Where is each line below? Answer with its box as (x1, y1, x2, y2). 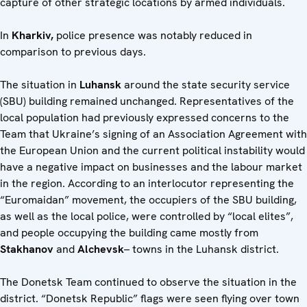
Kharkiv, (12, 28, 56, 43)
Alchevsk (77, 242, 124, 257)
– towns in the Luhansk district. (124, 242, 279, 257)
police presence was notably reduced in (56, 28, 252, 43)
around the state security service (124, 77, 290, 93)
